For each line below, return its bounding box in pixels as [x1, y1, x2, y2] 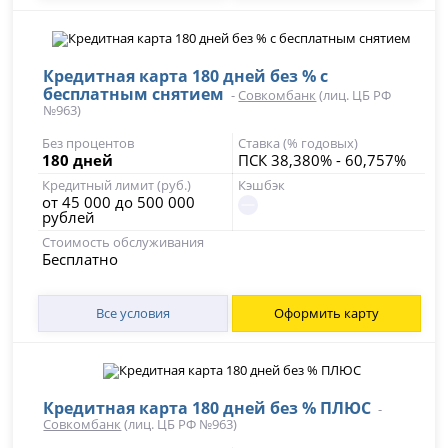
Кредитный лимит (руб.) [42, 176, 192, 194]
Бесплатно [42, 249, 119, 269]
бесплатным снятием [43, 83, 225, 105]
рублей [42, 207, 96, 227]
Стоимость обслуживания [42, 233, 205, 251]
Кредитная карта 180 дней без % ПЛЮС [43, 397, 372, 419]
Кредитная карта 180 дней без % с [43, 65, 329, 87]
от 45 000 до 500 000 [42, 192, 196, 212]
